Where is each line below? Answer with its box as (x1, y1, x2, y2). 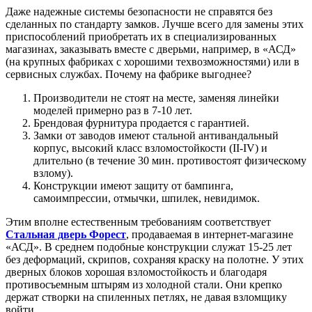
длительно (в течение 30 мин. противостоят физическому (33, 154, 306, 166)
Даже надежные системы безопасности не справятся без (6, 5, 272, 17)
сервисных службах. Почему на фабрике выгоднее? (6, 68, 251, 80)
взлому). (33, 166, 73, 179)
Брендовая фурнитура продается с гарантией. (33, 116, 249, 129)
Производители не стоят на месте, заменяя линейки (33, 91, 279, 104)
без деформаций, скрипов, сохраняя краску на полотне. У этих (6, 253, 304, 265)
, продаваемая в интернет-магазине (126, 228, 293, 240)
